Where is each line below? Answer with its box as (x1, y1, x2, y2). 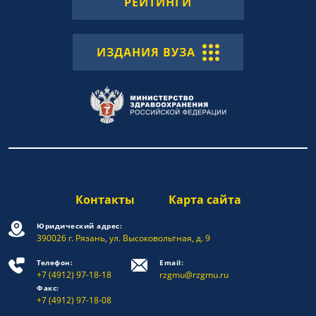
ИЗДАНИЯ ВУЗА (97, 44, 195, 60)
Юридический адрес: (37, 220, 122, 231)
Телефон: (37, 257, 73, 267)
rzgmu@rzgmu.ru (159, 268, 229, 281)
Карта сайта (168, 191, 241, 207)
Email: (159, 257, 183, 267)
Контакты (75, 191, 135, 207)
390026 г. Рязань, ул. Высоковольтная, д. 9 (37, 231, 210, 244)
